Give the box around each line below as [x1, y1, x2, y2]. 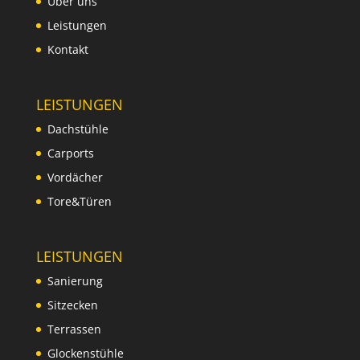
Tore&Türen [47, 194, 112, 210]
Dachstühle [47, 121, 108, 137]
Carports [47, 145, 94, 162]
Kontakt [47, 42, 88, 57]
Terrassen [47, 321, 101, 337]
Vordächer [47, 170, 103, 186]
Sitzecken [47, 297, 98, 313]
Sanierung [47, 273, 103, 289]
